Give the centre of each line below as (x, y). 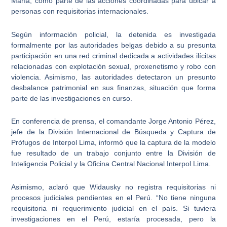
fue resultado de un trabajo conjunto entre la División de (113, 153)
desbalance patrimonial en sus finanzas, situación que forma (113, 87)
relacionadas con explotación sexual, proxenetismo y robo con (113, 66)
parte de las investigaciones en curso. (72, 98)
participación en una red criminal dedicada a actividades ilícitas (113, 55)
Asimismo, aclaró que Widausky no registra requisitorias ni (113, 187)
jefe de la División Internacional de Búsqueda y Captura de (113, 132)
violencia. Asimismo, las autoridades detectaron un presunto (113, 77)
